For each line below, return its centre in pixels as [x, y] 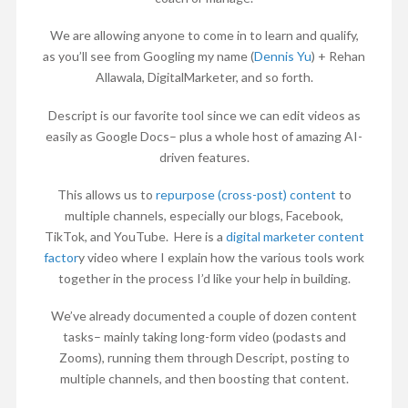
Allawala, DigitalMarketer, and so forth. [204, 77]
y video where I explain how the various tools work [221, 257]
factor [61, 257]
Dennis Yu [283, 56]
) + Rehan [338, 56]
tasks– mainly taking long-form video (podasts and [204, 337]
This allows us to [106, 194]
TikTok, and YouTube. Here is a [135, 236]
